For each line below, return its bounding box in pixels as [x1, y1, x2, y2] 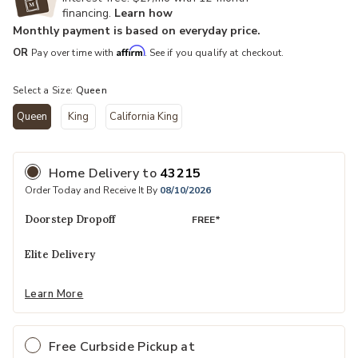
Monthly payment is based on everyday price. [13, 23, 261, 39]
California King [109, 109, 178, 125]
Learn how [114, 6, 173, 22]
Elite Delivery [24, 248, 95, 262]
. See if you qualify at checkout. [144, 46, 284, 60]
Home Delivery [49, 165, 143, 183]
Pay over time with [31, 46, 117, 60]
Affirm [116, 45, 145, 58]
